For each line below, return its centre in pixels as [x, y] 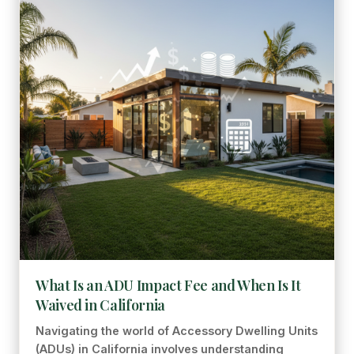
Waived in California [100, 305]
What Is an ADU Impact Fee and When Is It [168, 285]
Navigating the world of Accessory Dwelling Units [177, 331]
